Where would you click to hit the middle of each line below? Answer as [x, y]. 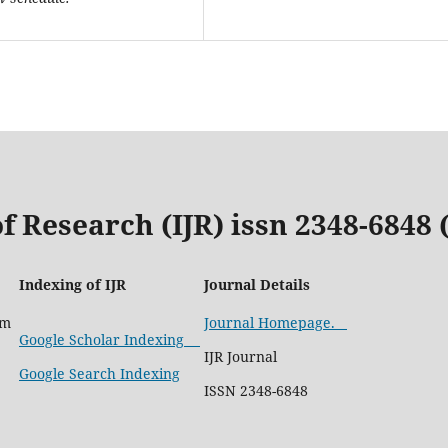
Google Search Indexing [99, 374]
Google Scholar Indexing [109, 340]
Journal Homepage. [275, 323]
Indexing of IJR [72, 285]
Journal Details [257, 285]
